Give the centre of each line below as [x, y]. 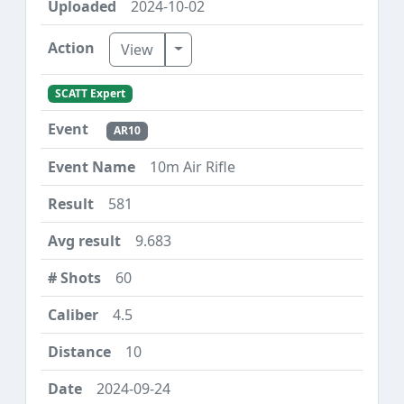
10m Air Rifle [193, 166]
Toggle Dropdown [235, 48]
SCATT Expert [90, 94]
